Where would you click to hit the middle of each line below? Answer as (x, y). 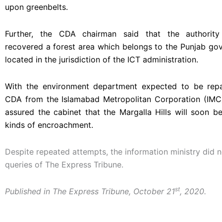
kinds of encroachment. (49, 125)
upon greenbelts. (36, 7)
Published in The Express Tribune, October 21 (90, 191)
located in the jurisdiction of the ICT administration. (102, 59)
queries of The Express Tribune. (64, 164)
